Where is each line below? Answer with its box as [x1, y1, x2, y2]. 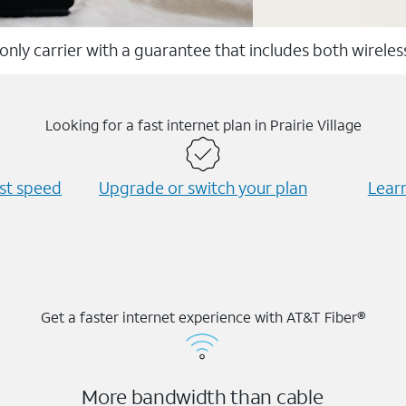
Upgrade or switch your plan [98, 176, 307, 198]
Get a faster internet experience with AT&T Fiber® [40, 306, 366, 326]
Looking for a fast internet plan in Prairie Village [44, 114, 362, 134]
